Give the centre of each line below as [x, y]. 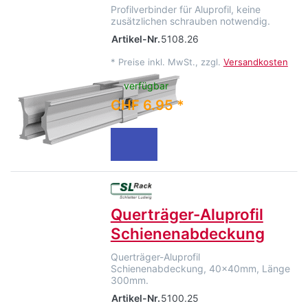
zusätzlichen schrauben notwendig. [190, 21]
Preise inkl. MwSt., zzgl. [170, 62]
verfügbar [146, 85]
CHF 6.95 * [147, 105]
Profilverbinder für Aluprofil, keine [185, 10]
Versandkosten [255, 62]
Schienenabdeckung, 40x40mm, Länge [200, 268]
